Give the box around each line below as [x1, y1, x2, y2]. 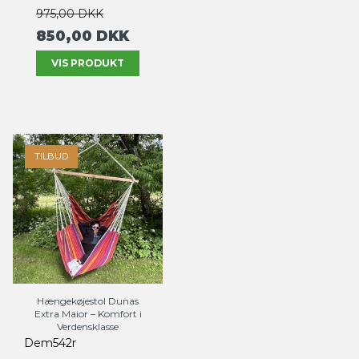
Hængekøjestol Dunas [37, 294, 139, 307]
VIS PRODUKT [51, 56, 124, 69]
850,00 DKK [36, 26, 129, 44]
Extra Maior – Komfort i [34, 307, 142, 320]
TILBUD [34, 150, 68, 162]
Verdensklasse [57, 320, 119, 333]
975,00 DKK [36, 6, 103, 21]
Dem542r [24, 335, 76, 350]
